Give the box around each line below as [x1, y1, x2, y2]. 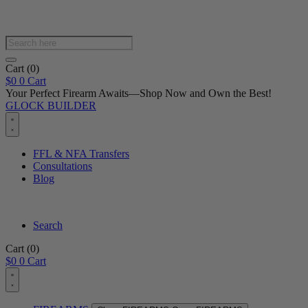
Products [5, 35, 43, 47]
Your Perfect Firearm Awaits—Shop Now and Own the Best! [5, 87, 272, 99]
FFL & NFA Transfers [33, 148, 129, 159]
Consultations [33, 160, 92, 172]
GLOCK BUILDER [5, 100, 96, 111]
